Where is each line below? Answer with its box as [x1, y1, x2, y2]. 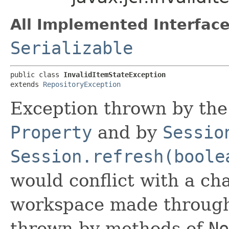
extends [10, 80, 43, 88]
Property [10, 122, 92, 143]
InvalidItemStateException [63, 70, 166, 79]
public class [10, 70, 63, 79]
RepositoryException [43, 80, 121, 88]
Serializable [10, 37, 133, 58]
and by [92, 122, 163, 143]
